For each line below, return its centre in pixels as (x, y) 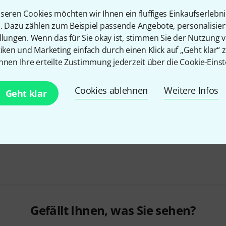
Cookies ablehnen (111, 90)
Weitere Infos (191, 90)
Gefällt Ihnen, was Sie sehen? (113, 210)
